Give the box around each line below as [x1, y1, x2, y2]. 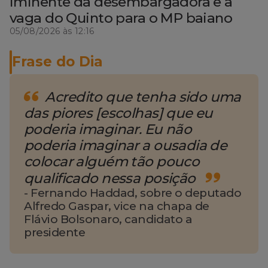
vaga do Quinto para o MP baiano [10, 9, 233, 26]
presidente [24, 225, 86, 239]
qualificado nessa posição [24, 169, 199, 187]
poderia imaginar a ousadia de [24, 136, 227, 154]
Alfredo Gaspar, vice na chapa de [24, 199, 209, 213]
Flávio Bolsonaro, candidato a [24, 212, 193, 226]
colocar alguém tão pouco [24, 153, 200, 170]
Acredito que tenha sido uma [42, 88, 241, 105]
